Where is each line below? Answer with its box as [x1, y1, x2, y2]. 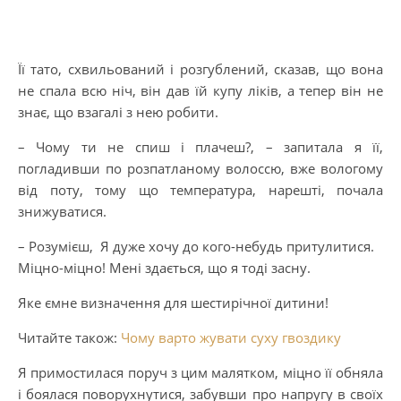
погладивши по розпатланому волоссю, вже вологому [18, 158, 383, 177]
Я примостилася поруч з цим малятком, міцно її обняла [18, 363, 383, 381]
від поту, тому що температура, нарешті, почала [18, 180, 383, 199]
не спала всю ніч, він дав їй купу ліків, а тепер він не [18, 81, 383, 99]
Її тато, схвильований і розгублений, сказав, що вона [18, 59, 383, 78]
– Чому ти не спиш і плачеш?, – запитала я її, [18, 137, 383, 156]
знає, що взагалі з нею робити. [18, 102, 218, 121]
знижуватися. [18, 201, 107, 220]
